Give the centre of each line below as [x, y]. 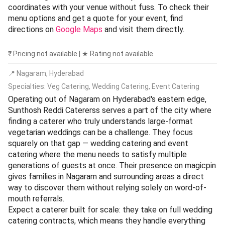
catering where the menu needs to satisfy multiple [97, 154]
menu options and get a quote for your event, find [95, 18]
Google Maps [79, 29]
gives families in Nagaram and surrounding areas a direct [106, 176]
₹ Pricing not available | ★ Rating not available [81, 53]
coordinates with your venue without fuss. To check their [108, 7]
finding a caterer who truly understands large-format [100, 121]
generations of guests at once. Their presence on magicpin [112, 165]
